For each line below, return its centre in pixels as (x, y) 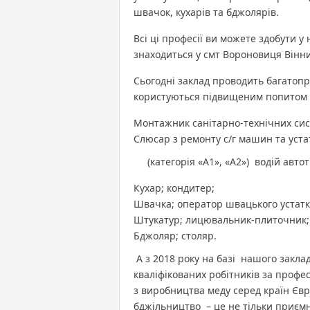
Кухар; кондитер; (174, 188)
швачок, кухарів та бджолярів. (206, 12)
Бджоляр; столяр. (175, 235)
